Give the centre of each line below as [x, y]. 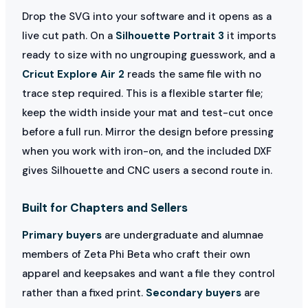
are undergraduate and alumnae [183, 235]
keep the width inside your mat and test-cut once [147, 112]
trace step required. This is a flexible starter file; [142, 93]
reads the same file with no [193, 74]
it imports [250, 35]
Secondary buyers [194, 293]
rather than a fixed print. [84, 293]
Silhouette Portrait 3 [170, 35]
